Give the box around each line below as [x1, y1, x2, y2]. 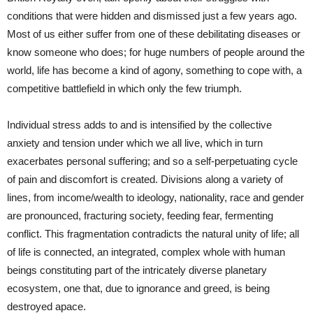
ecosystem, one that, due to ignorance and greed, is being [7, 282, 270, 294]
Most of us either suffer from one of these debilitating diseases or [7, 27, 300, 40]
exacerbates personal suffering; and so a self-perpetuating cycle [7, 154, 298, 167]
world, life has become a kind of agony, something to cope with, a [7, 64, 302, 76]
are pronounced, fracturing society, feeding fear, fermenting [7, 209, 273, 221]
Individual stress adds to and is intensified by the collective [7, 118, 272, 131]
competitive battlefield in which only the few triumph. [7, 82, 245, 94]
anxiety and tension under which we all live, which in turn [7, 136, 263, 149]
